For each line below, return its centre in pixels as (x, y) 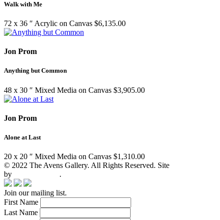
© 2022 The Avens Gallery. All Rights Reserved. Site (87, 165)
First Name (22, 202)
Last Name (22, 213)
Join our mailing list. (35, 193)
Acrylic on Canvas (63, 24)
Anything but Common (35, 71)
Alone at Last (22, 137)
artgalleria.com (37, 174)
